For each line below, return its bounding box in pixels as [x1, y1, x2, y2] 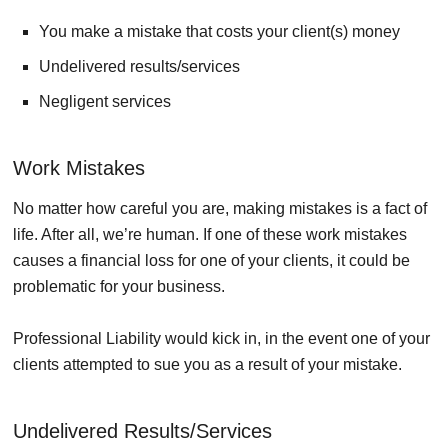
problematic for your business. [13, 277, 225, 295]
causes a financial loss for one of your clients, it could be [13, 251, 410, 269]
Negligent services [39, 92, 171, 110]
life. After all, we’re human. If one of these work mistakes [13, 225, 407, 243]
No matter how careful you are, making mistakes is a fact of [13, 199, 427, 217]
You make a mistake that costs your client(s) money [39, 22, 400, 40]
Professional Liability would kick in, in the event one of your [13, 329, 430, 347]
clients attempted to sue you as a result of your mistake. [13, 355, 402, 373]
